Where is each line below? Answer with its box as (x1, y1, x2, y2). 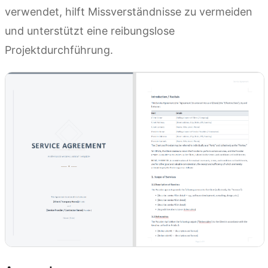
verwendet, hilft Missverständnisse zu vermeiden (5, 5, 252, 18)
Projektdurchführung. (5, 43, 113, 56)
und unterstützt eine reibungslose (5, 24, 175, 37)
